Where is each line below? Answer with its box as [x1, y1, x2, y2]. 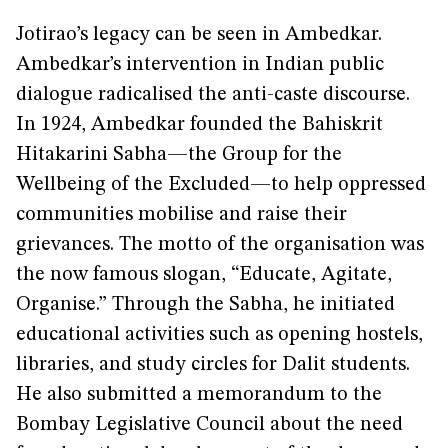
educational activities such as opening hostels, [16, 325, 423, 345]
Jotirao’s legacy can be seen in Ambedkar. [16, 25, 382, 45]
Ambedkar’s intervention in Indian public [16, 55, 384, 75]
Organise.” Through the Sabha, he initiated [16, 295, 395, 315]
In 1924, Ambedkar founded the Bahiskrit [16, 115, 383, 135]
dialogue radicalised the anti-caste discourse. [16, 85, 410, 105]
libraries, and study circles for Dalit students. [16, 355, 410, 375]
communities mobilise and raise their [16, 205, 347, 225]
